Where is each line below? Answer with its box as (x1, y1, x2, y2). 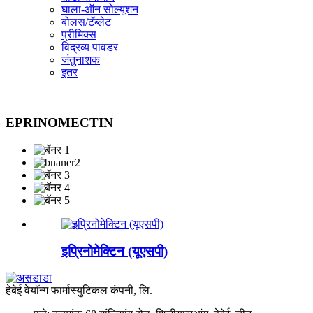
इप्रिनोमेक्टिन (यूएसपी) (61, 243, 168, 259)
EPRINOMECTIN (6, 115, 113, 131)
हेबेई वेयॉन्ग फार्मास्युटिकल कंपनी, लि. (6, 284, 152, 297)
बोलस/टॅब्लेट (61, 15, 111, 28)
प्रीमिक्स (61, 28, 96, 41)
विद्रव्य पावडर (61, 41, 118, 53)
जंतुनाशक (61, 53, 100, 66)
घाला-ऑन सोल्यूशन (61, 3, 138, 15)
